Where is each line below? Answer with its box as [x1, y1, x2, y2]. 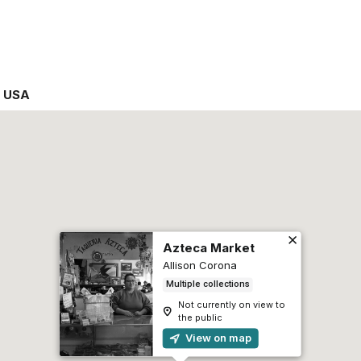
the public [177, 312, 222, 324]
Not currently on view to [177, 299, 285, 311]
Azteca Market [162, 240, 255, 256]
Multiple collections [165, 279, 250, 290]
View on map [182, 331, 251, 345]
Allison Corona [162, 259, 237, 272]
